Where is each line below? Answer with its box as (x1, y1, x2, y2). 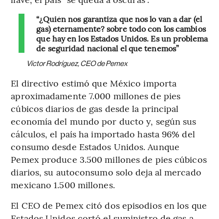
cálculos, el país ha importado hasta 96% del (11, 128, 195, 140)
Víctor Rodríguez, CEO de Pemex (26, 59, 128, 68)
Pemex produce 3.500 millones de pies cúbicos (11, 153, 207, 166)
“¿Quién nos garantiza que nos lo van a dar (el (36, 13, 202, 24)
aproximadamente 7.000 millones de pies (11, 89, 181, 102)
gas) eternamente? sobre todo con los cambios (36, 23, 206, 34)
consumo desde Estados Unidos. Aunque (11, 140, 179, 153)
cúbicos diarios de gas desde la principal (11, 102, 179, 115)
